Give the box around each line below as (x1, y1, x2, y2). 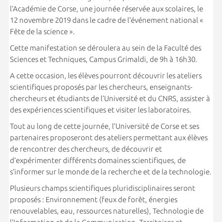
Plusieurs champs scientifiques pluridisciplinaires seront (9, 183, 195, 192)
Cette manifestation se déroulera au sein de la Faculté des (9, 43, 201, 52)
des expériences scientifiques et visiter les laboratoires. (9, 105, 191, 114)
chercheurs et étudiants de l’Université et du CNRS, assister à (9, 94, 210, 103)
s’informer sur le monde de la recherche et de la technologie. (9, 167, 212, 176)
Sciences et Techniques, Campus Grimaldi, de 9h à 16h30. (9, 55, 197, 63)
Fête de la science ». (9, 27, 75, 36)
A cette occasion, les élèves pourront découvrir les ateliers (9, 71, 202, 80)
